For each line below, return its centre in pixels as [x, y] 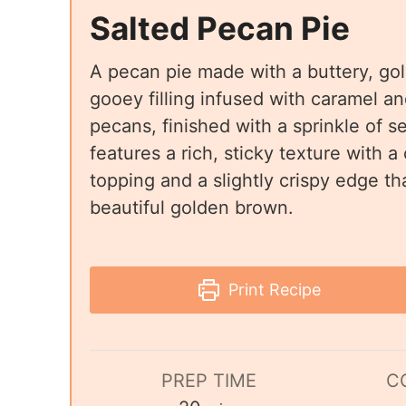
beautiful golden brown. [192, 208]
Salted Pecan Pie [220, 29]
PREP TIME [208, 381]
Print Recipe [273, 290]
